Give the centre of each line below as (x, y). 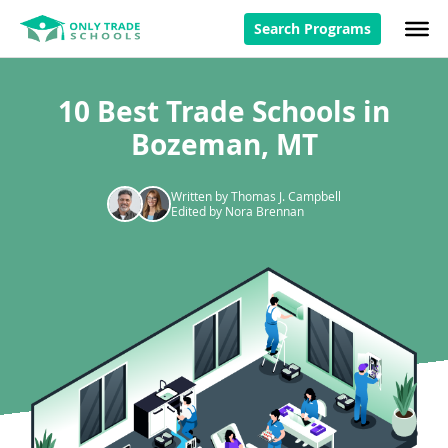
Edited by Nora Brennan (237, 211)
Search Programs (312, 28)
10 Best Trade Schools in (224, 111)
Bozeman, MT (224, 144)
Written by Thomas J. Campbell (256, 196)
